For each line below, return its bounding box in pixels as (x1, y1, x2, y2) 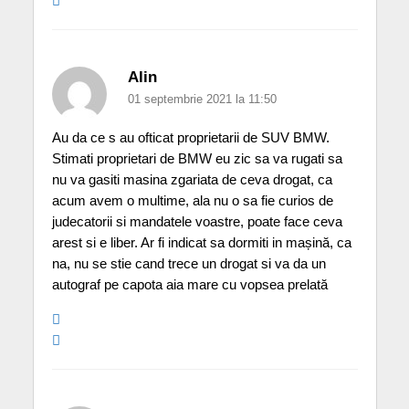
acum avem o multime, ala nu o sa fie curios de (51, 193, 333, 209)
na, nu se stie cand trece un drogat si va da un (51, 256, 326, 272)
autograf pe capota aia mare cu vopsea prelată (51, 277, 328, 293)
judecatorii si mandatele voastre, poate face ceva (51, 214, 342, 230)
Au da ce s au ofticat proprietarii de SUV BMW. (51, 130, 330, 146)
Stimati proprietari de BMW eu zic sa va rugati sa (51, 151, 342, 167)
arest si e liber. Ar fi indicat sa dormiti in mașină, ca (51, 235, 351, 251)
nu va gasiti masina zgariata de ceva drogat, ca (51, 172, 332, 188)
